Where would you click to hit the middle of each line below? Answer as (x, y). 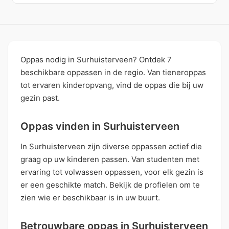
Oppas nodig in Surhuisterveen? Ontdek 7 (96, 59)
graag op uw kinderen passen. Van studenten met (110, 159)
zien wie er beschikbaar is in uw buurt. (90, 197)
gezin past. (40, 98)
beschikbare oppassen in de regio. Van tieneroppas (113, 72)
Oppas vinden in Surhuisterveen (100, 126)
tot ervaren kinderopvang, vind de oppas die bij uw (112, 85)
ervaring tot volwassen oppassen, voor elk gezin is (112, 172)
